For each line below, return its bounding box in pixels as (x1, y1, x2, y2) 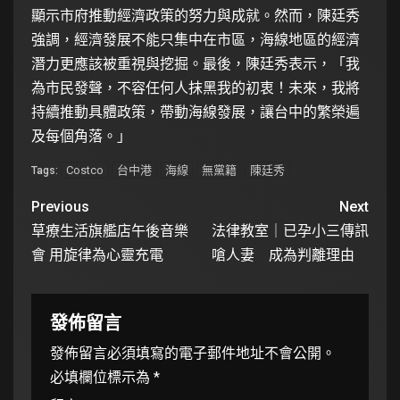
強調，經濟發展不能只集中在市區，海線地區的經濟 (31, 30, 360, 48)
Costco (66, 162, 104, 177)
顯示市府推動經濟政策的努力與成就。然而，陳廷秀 (31, 6, 360, 24)
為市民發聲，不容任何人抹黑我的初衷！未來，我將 (31, 79, 360, 96)
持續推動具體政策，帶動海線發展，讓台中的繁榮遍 (31, 103, 360, 121)
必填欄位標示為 (50, 368, 154, 386)
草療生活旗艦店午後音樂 (31, 221, 188, 239)
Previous (31, 197, 89, 215)
